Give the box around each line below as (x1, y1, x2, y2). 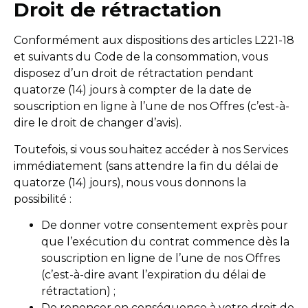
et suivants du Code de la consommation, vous (14, 50, 268, 64)
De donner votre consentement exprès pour (41, 219, 288, 232)
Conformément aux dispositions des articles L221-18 (14, 34, 294, 47)
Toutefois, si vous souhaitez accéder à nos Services (14, 142, 288, 156)
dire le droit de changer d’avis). (14, 116, 181, 130)
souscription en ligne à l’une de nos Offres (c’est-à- (14, 100, 289, 113)
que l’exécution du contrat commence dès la (41, 235, 289, 249)
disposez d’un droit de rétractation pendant (14, 67, 254, 80)
